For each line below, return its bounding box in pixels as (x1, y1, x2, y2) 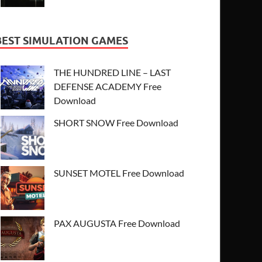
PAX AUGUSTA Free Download (54, 217, 181, 229)
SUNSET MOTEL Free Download (54, 167, 185, 178)
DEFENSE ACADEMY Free (54, 80, 162, 92)
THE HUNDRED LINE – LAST (54, 66, 171, 78)
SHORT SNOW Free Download (54, 116, 179, 128)
